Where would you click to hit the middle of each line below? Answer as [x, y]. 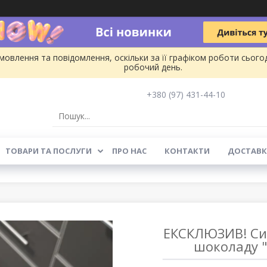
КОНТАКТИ [187, 151]
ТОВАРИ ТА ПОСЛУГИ [48, 151]
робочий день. [153, 67]
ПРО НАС [129, 151]
